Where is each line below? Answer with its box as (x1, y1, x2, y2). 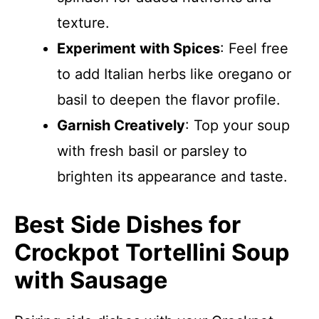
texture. (57, 14, 110, 31)
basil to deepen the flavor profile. (57, 91, 281, 108)
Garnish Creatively (57, 117, 185, 134)
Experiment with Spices (57, 40, 220, 57)
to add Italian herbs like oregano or (57, 66, 291, 83)
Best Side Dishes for (14, 211, 241, 239)
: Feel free (220, 40, 288, 57)
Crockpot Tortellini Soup (14, 239, 290, 266)
